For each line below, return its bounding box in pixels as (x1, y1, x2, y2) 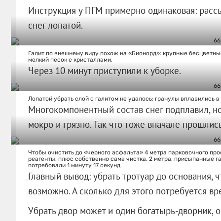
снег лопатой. (28, 19, 83, 31)
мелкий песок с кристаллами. (28, 56, 112, 63)
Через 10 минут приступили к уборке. (28, 64, 181, 76)
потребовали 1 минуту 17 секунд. (28, 161, 122, 169)
